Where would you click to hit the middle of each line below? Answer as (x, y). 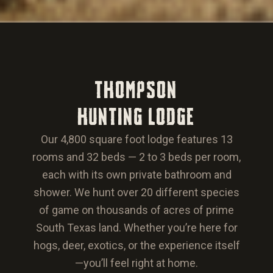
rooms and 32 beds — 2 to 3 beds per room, (136, 157)
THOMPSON (136, 90)
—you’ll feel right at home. (136, 263)
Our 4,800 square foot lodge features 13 (136, 140)
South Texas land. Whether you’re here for (136, 228)
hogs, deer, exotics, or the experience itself (136, 246)
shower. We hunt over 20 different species (136, 193)
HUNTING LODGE (136, 117)
